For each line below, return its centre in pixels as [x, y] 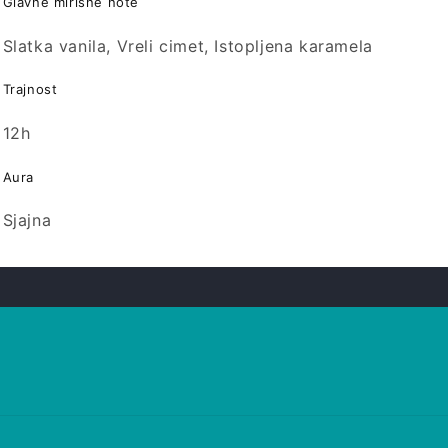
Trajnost [30, 89]
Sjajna [27, 220]
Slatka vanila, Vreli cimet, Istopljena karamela [187, 45]
